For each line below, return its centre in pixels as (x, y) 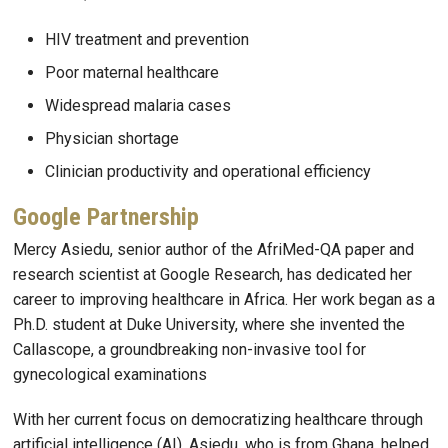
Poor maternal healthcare (132, 72)
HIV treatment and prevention (147, 39)
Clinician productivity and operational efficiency (208, 171)
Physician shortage (112, 138)
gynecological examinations (110, 374)
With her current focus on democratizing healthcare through (218, 420)
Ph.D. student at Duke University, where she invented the (209, 324)
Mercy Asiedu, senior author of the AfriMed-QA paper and (213, 249)
